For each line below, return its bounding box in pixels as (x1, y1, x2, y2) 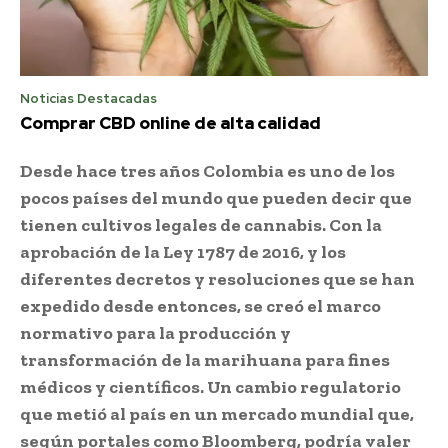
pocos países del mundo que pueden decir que (20, 186, 412, 209)
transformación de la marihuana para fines (20, 348, 390, 371)
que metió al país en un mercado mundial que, (20, 402, 414, 425)
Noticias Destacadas (20, 89, 157, 107)
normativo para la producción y (20, 321, 291, 344)
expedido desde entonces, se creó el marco (20, 294, 381, 317)
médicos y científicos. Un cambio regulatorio (20, 375, 401, 398)
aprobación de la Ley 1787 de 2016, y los (20, 240, 346, 263)
